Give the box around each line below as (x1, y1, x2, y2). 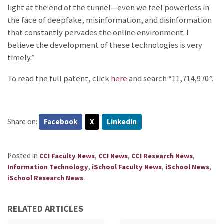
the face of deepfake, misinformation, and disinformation (7, 15, 212, 26)
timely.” (7, 52, 36, 63)
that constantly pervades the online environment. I (7, 27, 189, 38)
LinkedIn (107, 117, 137, 127)
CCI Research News (131, 151, 193, 160)
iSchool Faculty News (92, 162, 162, 171)
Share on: (7, 117, 39, 127)
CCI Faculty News (39, 151, 95, 160)
